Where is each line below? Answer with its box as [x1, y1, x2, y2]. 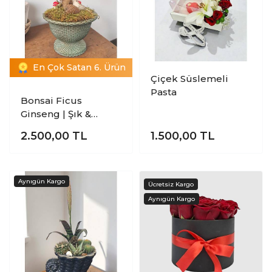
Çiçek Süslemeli [150, 72, 228, 84]
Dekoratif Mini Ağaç [20, 121, 115, 133]
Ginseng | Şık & [20, 107, 91, 120]
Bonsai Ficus [20, 94, 82, 106]
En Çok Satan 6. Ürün [32, 62, 126, 73]
